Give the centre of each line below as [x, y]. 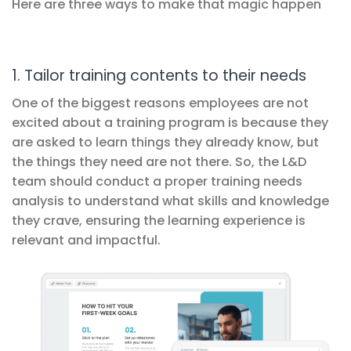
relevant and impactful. [86, 240]
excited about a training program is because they [170, 122]
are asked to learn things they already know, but [165, 142]
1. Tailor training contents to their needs [159, 75]
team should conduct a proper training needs [157, 181]
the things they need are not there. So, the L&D [159, 161]
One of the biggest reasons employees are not [160, 103]
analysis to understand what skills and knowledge [170, 201]
